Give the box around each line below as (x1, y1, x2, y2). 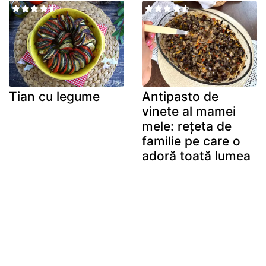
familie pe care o (142, 134, 240, 149)
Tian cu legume (9, 89, 100, 104)
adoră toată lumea (142, 148, 251, 164)
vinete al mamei (142, 104, 236, 119)
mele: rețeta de (142, 119, 232, 134)
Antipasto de (142, 89, 218, 104)
